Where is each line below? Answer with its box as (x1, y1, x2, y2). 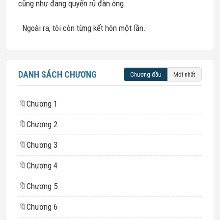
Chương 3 (27, 140, 57, 150)
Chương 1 (27, 99, 57, 109)
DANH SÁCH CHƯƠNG (18, 69, 97, 80)
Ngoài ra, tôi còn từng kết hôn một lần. (18, 23, 146, 33)
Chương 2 (27, 119, 57, 129)
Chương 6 (27, 202, 57, 212)
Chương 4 (27, 161, 57, 170)
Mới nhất (173, 71, 195, 78)
